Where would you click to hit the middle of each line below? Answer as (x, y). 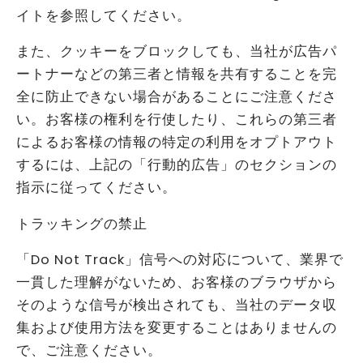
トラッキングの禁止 (82, 224)
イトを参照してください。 (104, 15)
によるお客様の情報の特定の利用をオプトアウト (177, 143)
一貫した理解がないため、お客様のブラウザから (177, 283)
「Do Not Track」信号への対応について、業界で (180, 260)
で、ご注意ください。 (89, 351)
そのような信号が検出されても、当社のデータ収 (177, 305)
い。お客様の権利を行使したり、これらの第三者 (177, 120)
